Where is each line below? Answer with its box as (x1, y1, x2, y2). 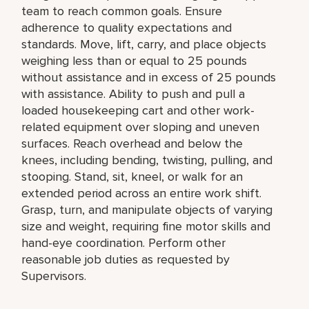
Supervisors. (21, 268, 87, 283)
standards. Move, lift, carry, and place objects (21, 36, 267, 52)
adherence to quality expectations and (21, 19, 232, 35)
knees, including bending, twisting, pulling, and (21, 152, 273, 168)
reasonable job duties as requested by (21, 251, 230, 267)
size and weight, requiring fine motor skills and (21, 218, 271, 234)
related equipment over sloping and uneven (21, 119, 260, 134)
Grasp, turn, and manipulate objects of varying (21, 201, 273, 217)
